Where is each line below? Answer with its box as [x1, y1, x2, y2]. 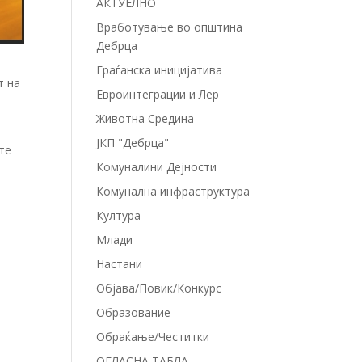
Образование [96, 305, 171, 320]
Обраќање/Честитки [96, 329, 210, 344]
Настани [96, 256, 143, 271]
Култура [96, 208, 141, 223]
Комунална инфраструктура [96, 183, 250, 199]
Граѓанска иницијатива [96, 62, 223, 78]
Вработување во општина [96, 19, 243, 35]
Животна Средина [96, 111, 195, 126]
